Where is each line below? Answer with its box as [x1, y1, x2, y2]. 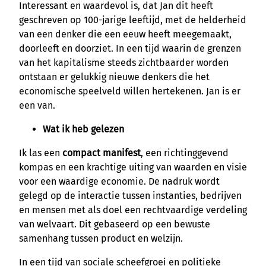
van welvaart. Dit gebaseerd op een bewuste [19, 218, 210, 230]
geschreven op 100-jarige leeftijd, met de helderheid [19, 14, 246, 26]
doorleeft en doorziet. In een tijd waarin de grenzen [19, 42, 241, 54]
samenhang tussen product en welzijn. [19, 232, 183, 244]
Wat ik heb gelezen [43, 123, 124, 135]
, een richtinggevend [141, 147, 229, 159]
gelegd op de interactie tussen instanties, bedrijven [19, 189, 242, 201]
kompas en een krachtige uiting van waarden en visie [19, 161, 247, 173]
